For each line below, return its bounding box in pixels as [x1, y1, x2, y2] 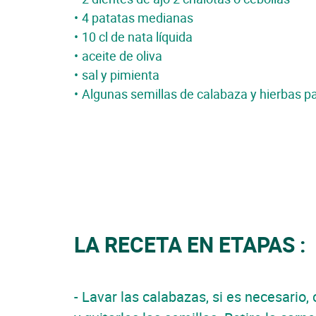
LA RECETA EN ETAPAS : [74, 230, 305, 259]
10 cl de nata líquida [82, 28, 193, 45]
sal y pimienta [82, 66, 159, 83]
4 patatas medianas [82, 9, 193, 26]
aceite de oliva [82, 47, 162, 64]
